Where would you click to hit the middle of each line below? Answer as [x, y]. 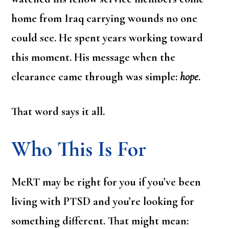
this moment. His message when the [94, 58]
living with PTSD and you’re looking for [103, 202]
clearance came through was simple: [96, 77]
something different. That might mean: [100, 221]
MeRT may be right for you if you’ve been [106, 182]
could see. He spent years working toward [107, 38]
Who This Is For [79, 149]
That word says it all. [58, 112]
